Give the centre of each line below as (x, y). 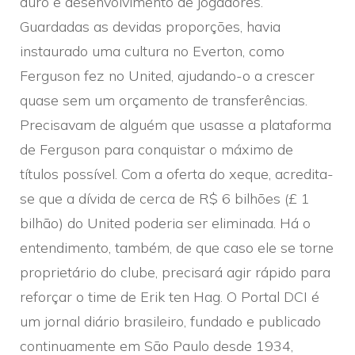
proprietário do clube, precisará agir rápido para (175, 272)
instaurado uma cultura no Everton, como (152, 51)
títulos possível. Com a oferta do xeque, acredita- (177, 174)
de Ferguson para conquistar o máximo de (157, 149)
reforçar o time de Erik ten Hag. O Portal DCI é (170, 296)
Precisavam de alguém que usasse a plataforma (176, 124)
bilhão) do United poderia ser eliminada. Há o (165, 223)
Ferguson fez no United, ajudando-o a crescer (167, 75)
